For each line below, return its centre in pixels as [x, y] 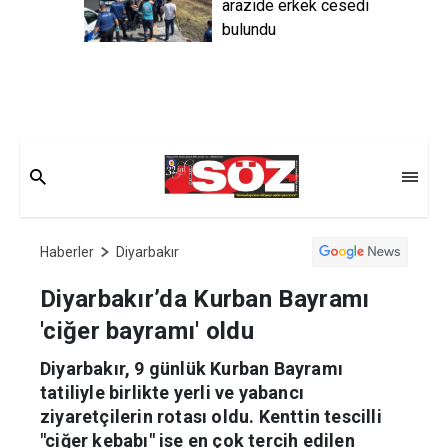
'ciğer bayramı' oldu [147, 354]
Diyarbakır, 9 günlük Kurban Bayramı [191, 392]
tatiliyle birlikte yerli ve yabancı [172, 416]
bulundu [249, 30]
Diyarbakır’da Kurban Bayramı [205, 322]
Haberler [67, 275]
